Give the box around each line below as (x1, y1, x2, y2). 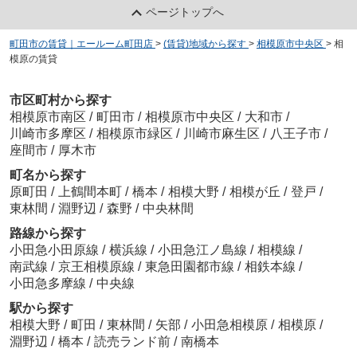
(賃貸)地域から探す (163, 38, 246, 50)
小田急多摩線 (9, 276, 89, 290)
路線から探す (9, 226, 86, 240)
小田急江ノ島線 (157, 242, 250, 257)
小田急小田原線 (9, 242, 102, 257)
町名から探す (9, 167, 86, 182)
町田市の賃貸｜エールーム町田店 (9, 38, 153, 50)
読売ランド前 (93, 334, 171, 348)
